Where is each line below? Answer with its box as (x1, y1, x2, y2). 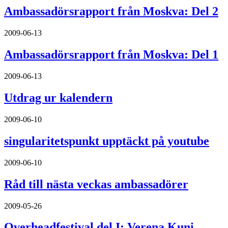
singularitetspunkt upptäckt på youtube (4, 134, 209, 148)
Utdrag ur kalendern (4, 91, 112, 105)
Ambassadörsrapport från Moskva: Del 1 (4, 48, 218, 62)
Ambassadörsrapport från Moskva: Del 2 (4, 5, 218, 18)
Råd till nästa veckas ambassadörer (4, 177, 188, 191)
